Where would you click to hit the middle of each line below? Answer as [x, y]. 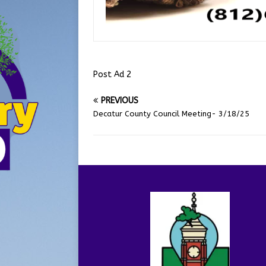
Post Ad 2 [112, 74]
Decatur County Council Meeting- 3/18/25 [171, 113]
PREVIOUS [120, 100]
